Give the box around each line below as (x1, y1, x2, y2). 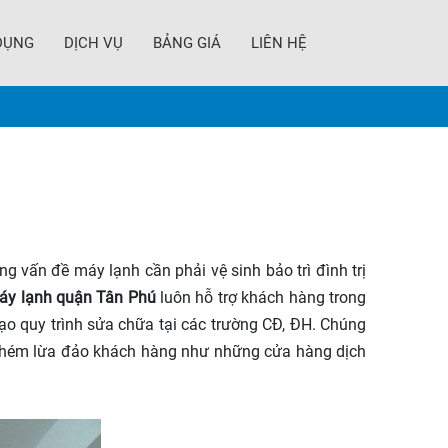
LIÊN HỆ (251, 34, 307, 52)
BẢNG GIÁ (153, 34, 221, 52)
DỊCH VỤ (64, 34, 123, 52)
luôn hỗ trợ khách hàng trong (155, 288, 367, 307)
